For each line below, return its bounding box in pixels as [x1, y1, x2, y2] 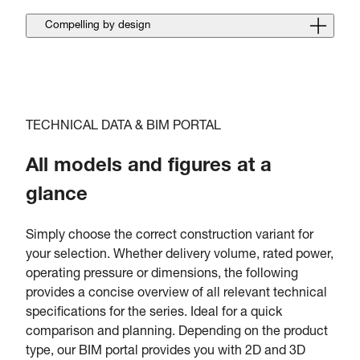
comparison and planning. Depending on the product [26, 325, 328, 339]
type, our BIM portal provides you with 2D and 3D [26, 345, 305, 358]
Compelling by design [45, 19, 150, 31]
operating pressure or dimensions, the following [26, 268, 298, 281]
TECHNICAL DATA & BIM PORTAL [26, 120, 221, 133]
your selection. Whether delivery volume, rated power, [26, 248, 333, 262]
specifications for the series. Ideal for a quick [26, 306, 282, 320]
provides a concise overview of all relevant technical [26, 287, 327, 301]
